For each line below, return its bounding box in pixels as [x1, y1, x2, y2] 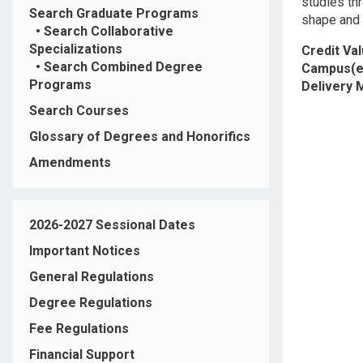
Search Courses [29, 103, 129, 119]
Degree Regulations [29, 295, 152, 311]
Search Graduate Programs [29, 6, 199, 22]
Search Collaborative [44, 23, 173, 40]
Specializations [29, 41, 122, 58]
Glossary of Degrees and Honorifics [29, 129, 250, 145]
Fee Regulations [29, 321, 129, 337]
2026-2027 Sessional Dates [29, 217, 195, 233]
